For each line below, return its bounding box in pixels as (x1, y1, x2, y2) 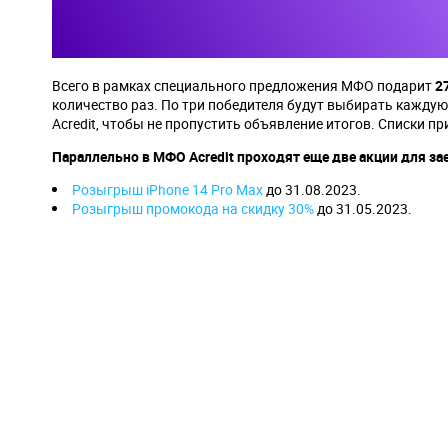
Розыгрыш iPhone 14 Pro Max (72, 180, 263, 199)
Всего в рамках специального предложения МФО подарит (52, 76, 435, 95)
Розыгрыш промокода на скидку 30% (72, 199, 314, 218)
